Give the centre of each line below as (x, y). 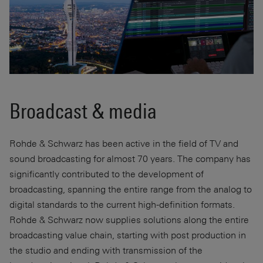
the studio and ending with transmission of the (106, 250)
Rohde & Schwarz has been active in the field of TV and (124, 143)
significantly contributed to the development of (107, 174)
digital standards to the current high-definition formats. (122, 204)
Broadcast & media (83, 111)
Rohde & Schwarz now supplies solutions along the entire (129, 220)
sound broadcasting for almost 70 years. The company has (130, 159)
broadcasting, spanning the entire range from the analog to (131, 189)
